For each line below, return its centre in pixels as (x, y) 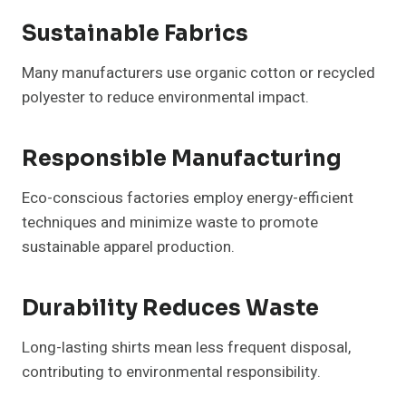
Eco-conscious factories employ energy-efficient (188, 198)
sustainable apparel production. (128, 247)
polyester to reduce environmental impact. (165, 98)
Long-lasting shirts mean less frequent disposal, (186, 348)
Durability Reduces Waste (170, 309)
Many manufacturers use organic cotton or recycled (198, 73)
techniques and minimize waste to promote (170, 223)
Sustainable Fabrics (135, 34)
